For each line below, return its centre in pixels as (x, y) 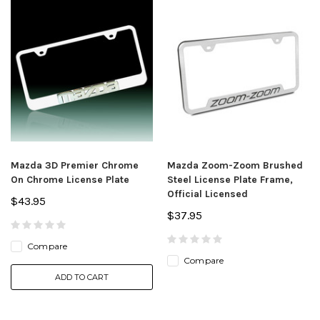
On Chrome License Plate (70, 179)
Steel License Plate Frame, (230, 179)
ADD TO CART (82, 277)
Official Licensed (207, 194)
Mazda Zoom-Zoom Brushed (235, 165)
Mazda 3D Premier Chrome (75, 165)
